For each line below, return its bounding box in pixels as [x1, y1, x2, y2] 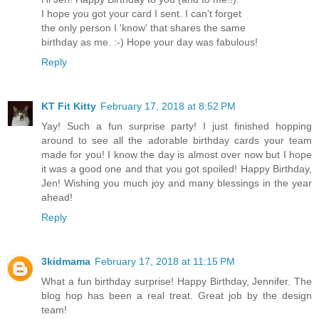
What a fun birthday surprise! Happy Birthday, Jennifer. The [41, 275, 312, 287]
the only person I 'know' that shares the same [41, 21, 246, 33]
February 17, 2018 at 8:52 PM [100, 100, 236, 112]
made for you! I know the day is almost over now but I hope [41, 148, 312, 160]
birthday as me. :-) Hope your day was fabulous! [41, 36, 258, 48]
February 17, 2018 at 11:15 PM [95, 255, 235, 267]
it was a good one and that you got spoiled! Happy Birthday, [41, 162, 312, 174]
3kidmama [41, 255, 90, 267]
